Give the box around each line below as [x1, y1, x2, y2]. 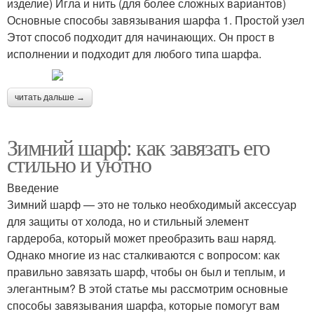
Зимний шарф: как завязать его [7, 131, 270, 162]
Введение [7, 179, 59, 196]
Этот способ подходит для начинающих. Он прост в [7, 28, 275, 45]
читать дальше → [15, 92, 85, 102]
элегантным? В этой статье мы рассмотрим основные [7, 280, 288, 296]
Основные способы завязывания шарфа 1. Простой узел [7, 11, 304, 28]
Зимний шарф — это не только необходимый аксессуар [7, 196, 296, 212]
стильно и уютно [7, 148, 151, 179]
